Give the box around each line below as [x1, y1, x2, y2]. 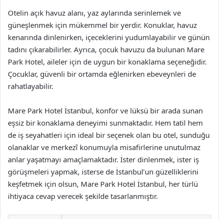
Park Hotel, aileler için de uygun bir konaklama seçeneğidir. [8, 56, 207, 66]
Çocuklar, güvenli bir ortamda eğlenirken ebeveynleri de [8, 68, 196, 79]
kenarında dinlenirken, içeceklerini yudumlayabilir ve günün [8, 32, 210, 42]
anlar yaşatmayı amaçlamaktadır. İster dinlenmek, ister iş [8, 154, 199, 164]
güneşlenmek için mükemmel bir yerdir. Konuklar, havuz [8, 20, 197, 30]
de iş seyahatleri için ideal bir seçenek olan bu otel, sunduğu [8, 130, 210, 140]
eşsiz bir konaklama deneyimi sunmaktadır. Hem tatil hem [8, 117, 203, 128]
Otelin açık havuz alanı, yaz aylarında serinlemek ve [8, 7, 181, 18]
